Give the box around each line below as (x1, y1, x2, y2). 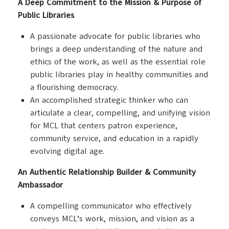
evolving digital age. (30, 146, 104, 157)
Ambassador (18, 179, 63, 191)
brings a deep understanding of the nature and (30, 43, 202, 55)
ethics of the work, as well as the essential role (30, 56, 205, 67)
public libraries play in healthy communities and (30, 69, 208, 80)
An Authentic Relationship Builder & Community (18, 167, 196, 178)
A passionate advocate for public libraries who (30, 31, 200, 42)
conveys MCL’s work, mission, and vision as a (30, 213, 194, 224)
